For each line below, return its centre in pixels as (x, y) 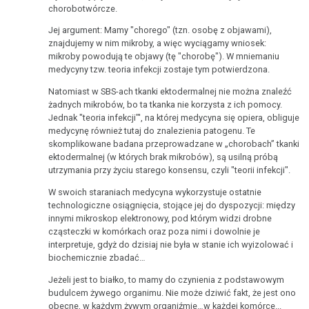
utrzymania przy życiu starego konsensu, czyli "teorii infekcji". (172, 170)
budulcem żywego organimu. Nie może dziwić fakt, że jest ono (172, 292)
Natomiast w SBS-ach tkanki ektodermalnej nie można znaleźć (170, 92)
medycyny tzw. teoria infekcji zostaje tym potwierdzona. (159, 70)
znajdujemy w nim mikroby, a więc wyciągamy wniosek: (158, 43)
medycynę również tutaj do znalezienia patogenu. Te (152, 131)
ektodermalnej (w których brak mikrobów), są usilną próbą (163, 157)
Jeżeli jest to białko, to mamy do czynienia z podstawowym (167, 279)
